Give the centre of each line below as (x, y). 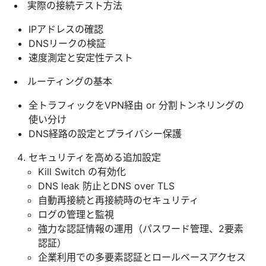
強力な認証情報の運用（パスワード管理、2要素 (141, 228)
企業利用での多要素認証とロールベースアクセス (142, 257)
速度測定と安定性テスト (81, 57)
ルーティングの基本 (70, 81)
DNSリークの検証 (67, 43)
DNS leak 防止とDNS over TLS (106, 186)
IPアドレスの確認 (66, 29)
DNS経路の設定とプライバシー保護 (105, 133)
